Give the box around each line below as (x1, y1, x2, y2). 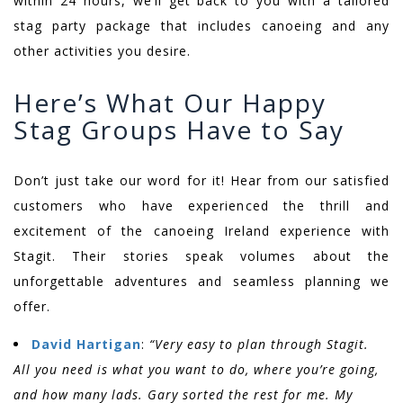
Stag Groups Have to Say (13, 112, 345, 148)
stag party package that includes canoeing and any (13, 17, 390, 35)
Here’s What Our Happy (13, 85, 327, 121)
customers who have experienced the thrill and (13, 197, 390, 215)
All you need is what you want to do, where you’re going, (13, 361, 379, 379)
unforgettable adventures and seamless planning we (13, 273, 390, 291)
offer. (13, 298, 50, 316)
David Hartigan (31, 336, 141, 354)
